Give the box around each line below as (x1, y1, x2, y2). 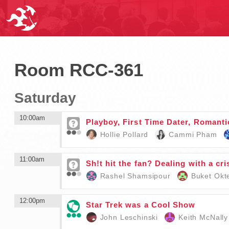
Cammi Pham (169, 130, 217, 139)
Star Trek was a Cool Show (85, 200, 196, 209)
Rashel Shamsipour (100, 172, 171, 180)
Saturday (14, 90, 76, 106)
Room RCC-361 (14, 60, 143, 80)
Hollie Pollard (100, 130, 149, 139)
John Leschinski (100, 213, 158, 221)
